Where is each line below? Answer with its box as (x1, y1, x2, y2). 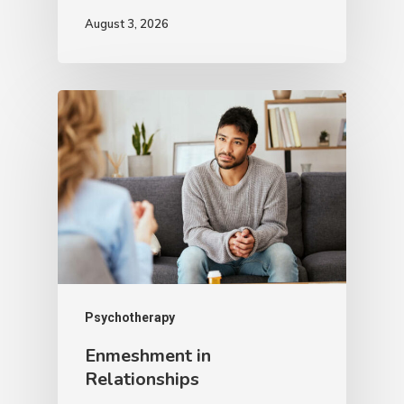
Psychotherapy (85, 309, 175, 325)
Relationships (85, 366, 199, 391)
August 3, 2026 (85, 15, 169, 31)
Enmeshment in (85, 343, 211, 368)
